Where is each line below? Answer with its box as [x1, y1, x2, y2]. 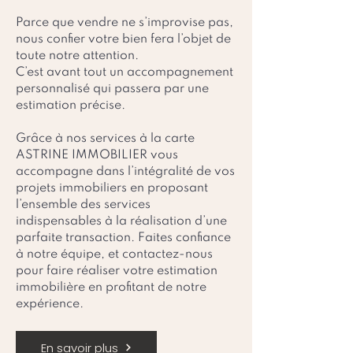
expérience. [16, 298, 84, 310]
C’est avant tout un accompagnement [16, 66, 233, 79]
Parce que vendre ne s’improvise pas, [16, 17, 233, 29]
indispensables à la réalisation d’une [16, 215, 227, 228]
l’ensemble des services [16, 199, 150, 211]
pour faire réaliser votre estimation [16, 265, 217, 277]
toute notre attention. [16, 50, 142, 62]
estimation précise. [16, 99, 125, 112]
